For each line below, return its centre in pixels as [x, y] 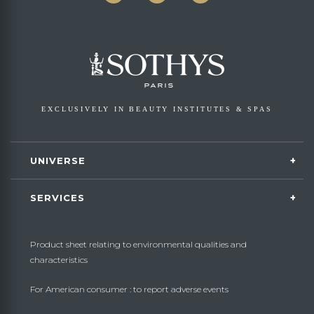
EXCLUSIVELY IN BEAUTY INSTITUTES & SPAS [157, 109]
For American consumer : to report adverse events [129, 289]
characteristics [59, 260]
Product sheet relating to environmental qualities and [138, 244]
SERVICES [57, 198]
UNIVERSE [58, 161]
